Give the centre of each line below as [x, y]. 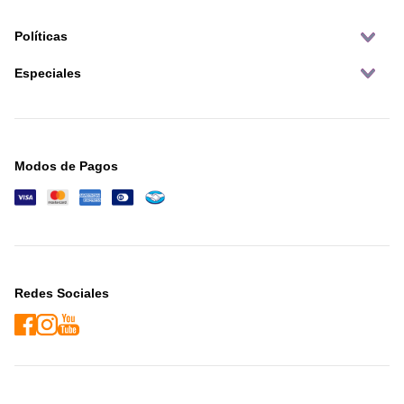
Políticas [41, 37]
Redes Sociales [62, 294]
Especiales [48, 73]
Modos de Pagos [66, 166]
